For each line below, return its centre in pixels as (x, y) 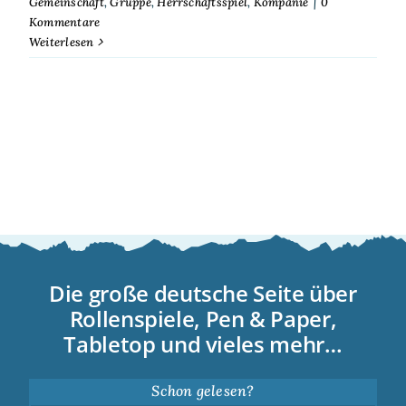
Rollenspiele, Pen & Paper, (203, 319)
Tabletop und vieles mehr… (203, 344)
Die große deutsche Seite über (203, 294)
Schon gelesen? (203, 391)
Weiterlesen (61, 42)
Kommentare (64, 22)
